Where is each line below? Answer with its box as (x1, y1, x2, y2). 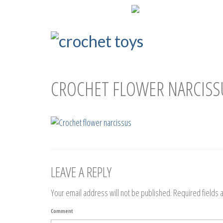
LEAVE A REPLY (51, 162, 111, 182)
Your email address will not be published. (51, 187, 172, 199)
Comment (51, 207, 73, 215)
